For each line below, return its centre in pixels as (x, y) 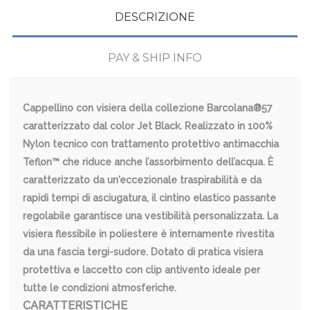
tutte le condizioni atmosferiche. (100, 288)
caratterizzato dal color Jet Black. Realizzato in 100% (148, 126)
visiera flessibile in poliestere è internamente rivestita (149, 234)
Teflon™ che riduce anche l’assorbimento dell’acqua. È (148, 162)
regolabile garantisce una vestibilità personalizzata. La (151, 216)
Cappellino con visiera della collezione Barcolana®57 (148, 108)
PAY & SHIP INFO (155, 57)
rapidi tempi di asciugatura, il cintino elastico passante (150, 198)
